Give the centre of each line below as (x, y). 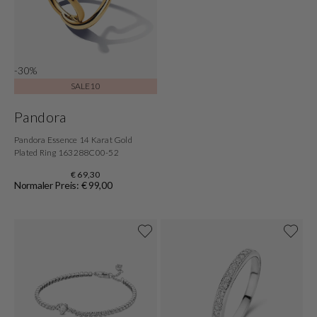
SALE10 (85, 86)
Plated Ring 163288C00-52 (67, 152)
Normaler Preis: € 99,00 (63, 185)
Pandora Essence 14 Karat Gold (73, 139)
